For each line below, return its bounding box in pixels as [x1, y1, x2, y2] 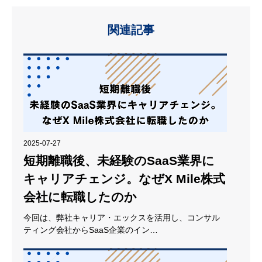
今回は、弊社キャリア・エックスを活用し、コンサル [23, 212, 220, 222]
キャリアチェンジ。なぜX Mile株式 [23, 171, 225, 185]
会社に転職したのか [23, 189, 137, 204]
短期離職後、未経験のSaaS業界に [23, 153, 215, 167]
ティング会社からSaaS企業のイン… [23, 225, 158, 235]
